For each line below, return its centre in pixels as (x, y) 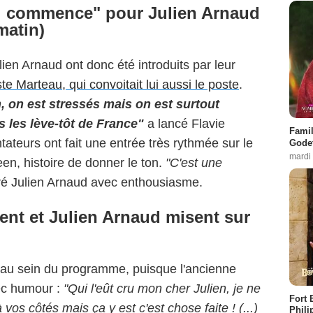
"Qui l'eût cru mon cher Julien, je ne (162, 289)
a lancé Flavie (186, 124)
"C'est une (192, 163)
